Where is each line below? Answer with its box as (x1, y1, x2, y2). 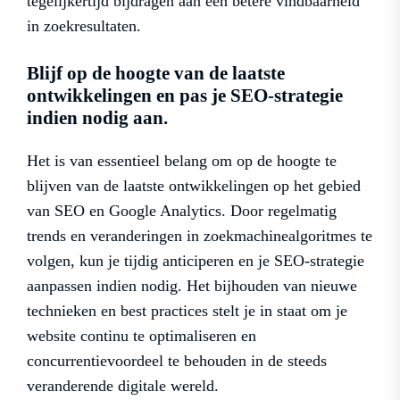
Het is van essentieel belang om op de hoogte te (27, 151, 337, 170)
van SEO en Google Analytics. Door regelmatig (27, 201, 337, 220)
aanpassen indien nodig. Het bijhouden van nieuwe (27, 276, 357, 295)
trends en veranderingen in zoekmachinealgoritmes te (27, 226, 372, 245)
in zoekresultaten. (27, 16, 141, 35)
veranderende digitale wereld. (27, 376, 219, 395)
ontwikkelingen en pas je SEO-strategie (27, 84, 343, 106)
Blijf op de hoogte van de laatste (27, 62, 285, 84)
